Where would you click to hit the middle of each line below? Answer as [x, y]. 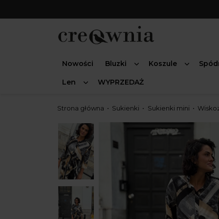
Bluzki [116, 64]
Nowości [78, 64]
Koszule [163, 64]
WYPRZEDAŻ [121, 82]
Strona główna [81, 108]
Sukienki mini [168, 108]
